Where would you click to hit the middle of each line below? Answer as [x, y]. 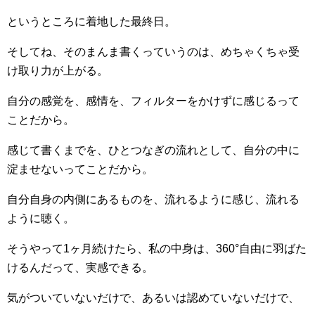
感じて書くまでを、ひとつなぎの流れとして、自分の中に [153, 150]
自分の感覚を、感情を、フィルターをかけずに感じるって [153, 101]
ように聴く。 [41, 218]
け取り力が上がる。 [58, 71]
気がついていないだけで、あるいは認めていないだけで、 [153, 298]
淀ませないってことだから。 [80, 169]
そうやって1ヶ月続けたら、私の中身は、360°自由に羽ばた [157, 249]
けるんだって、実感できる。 [80, 268]
